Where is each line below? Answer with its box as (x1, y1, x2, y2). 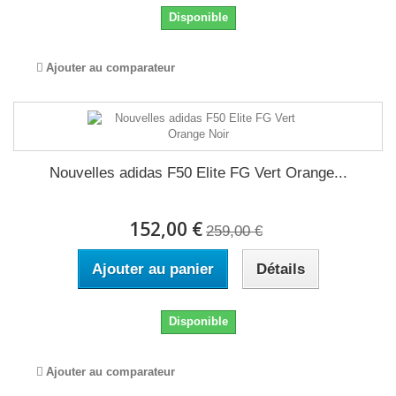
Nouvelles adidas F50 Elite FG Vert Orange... (49, 164, 347, 181)
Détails (255, 261, 305, 278)
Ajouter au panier (91, 261, 214, 278)
